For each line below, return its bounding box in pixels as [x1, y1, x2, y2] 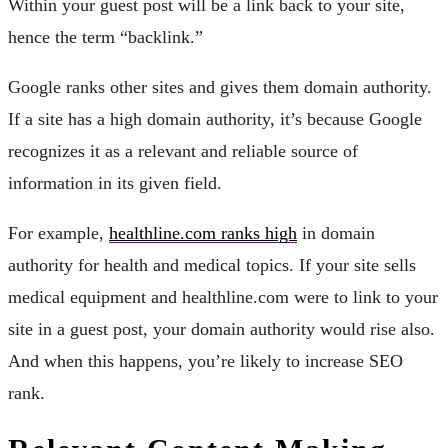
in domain [297, 223, 375, 244]
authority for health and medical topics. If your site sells [8, 255, 416, 276]
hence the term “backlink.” [8, 27, 203, 48]
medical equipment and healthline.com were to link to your [8, 287, 438, 308]
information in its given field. [8, 173, 222, 194]
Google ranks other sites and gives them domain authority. [8, 77, 432, 98]
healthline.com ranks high [109, 223, 297, 244]
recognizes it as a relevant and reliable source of [8, 141, 358, 162]
